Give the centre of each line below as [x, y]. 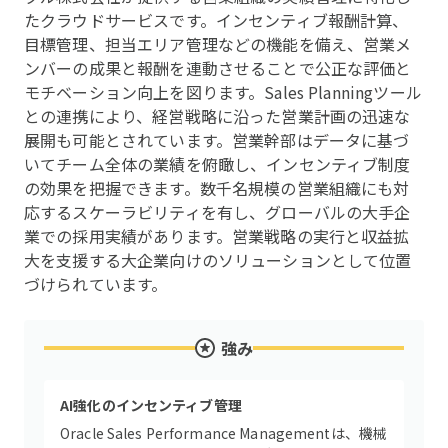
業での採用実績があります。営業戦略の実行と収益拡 [217, 236]
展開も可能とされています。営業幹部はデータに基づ [217, 140]
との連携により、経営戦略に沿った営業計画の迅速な [217, 116]
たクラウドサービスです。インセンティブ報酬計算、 [216, 20]
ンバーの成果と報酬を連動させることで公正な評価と [218, 68]
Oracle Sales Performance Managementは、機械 [224, 433]
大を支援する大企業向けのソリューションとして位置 [218, 260]
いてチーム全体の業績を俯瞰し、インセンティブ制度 [217, 164]
